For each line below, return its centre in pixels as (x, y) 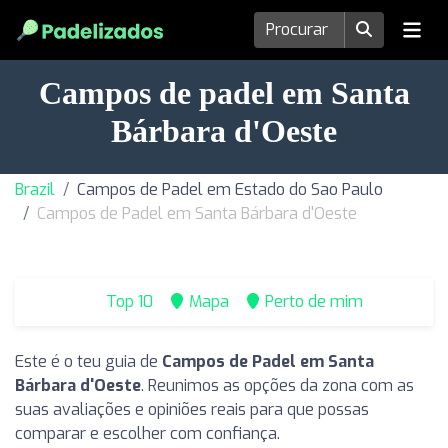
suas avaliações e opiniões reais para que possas (192, 409)
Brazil (35, 189)
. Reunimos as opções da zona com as (277, 385)
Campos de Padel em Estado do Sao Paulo (230, 189)
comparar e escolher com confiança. (147, 433)
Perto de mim (313, 301)
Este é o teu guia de (88, 361)
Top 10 (127, 301)
